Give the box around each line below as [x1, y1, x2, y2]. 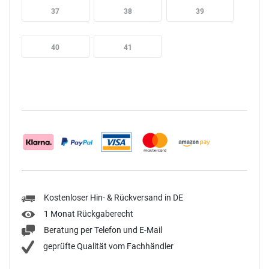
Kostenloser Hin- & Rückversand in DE [44, 193, 183, 203]
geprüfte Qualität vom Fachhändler [43, 241, 174, 252]
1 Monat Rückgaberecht [44, 209, 133, 219]
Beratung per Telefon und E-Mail [44, 225, 162, 235]
